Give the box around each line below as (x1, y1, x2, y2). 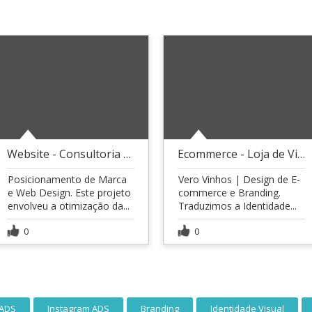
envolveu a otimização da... (8, 198, 130, 212)
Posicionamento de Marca (8, 172, 127, 186)
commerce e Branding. (178, 185, 281, 199)
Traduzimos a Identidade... (178, 198, 297, 212)
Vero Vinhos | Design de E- (178, 172, 300, 186)
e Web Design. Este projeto (8, 185, 131, 199)
